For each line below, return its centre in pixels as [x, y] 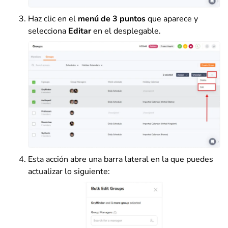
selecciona [48, 31]
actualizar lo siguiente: [69, 172]
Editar [81, 31]
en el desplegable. [127, 31]
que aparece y [172, 19]
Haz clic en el [53, 19]
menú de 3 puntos [112, 19]
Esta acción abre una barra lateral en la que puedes [121, 160]
